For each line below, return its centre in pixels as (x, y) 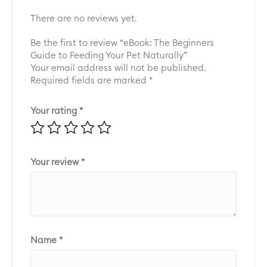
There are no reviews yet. (84, 18)
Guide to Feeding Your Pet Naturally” (109, 55)
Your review (56, 162)
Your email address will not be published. (118, 68)
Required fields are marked (90, 80)
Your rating (55, 111)
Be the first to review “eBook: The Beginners (122, 43)
